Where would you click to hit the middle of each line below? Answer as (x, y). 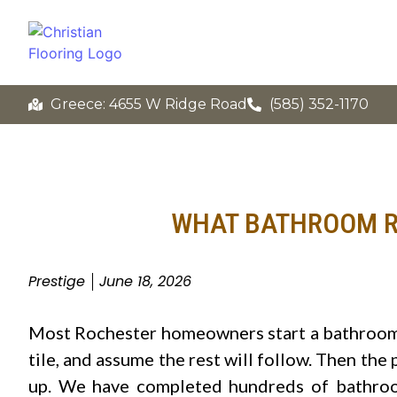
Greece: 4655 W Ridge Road (149, 104)
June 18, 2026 (145, 281)
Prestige (57, 281)
